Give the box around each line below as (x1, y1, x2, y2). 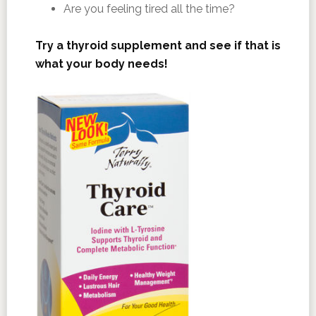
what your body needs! (35, 57, 168, 71)
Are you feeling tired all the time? (63, 2, 235, 16)
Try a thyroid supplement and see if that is (35, 39, 281, 52)
